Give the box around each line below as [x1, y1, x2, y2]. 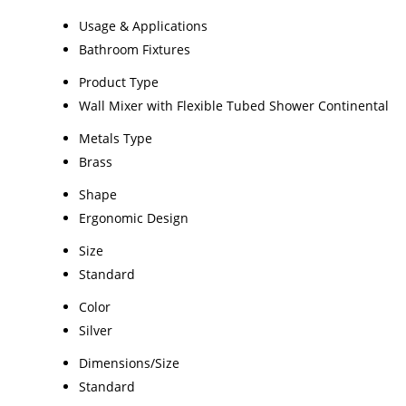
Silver [79, 322, 112, 340]
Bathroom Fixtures [79, 41, 190, 59]
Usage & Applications [79, 17, 208, 35]
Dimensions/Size [79, 354, 179, 372]
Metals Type [79, 130, 152, 148]
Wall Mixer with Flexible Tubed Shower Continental [79, 97, 389, 115]
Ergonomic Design [79, 209, 188, 227]
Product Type [79, 73, 159, 92]
